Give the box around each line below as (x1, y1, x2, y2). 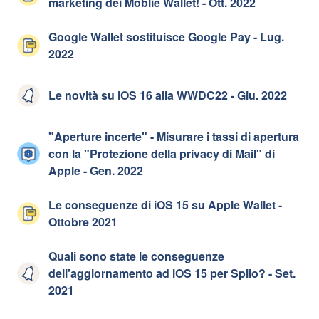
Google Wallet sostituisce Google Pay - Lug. (48, 28, 284, 45)
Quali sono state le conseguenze (48, 248, 224, 264)
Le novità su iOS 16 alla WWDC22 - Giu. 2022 (48, 87, 287, 103)
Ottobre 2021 (48, 214, 117, 230)
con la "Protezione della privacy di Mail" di (48, 145, 275, 162)
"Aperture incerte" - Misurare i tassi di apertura (48, 128, 299, 145)
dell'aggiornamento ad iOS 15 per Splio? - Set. (48, 265, 296, 281)
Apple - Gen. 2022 (48, 162, 143, 179)
